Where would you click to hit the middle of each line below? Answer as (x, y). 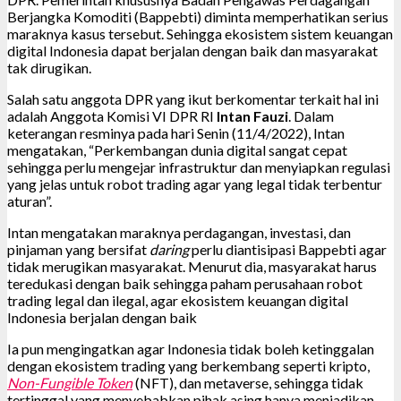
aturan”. (30, 200)
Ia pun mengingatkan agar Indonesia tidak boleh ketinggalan (191, 348)
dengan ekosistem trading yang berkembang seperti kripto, (188, 365)
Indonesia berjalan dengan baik (102, 317)
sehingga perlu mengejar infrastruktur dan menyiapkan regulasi (199, 166)
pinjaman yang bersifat (78, 249)
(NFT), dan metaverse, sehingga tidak (248, 382)
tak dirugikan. (49, 67)
